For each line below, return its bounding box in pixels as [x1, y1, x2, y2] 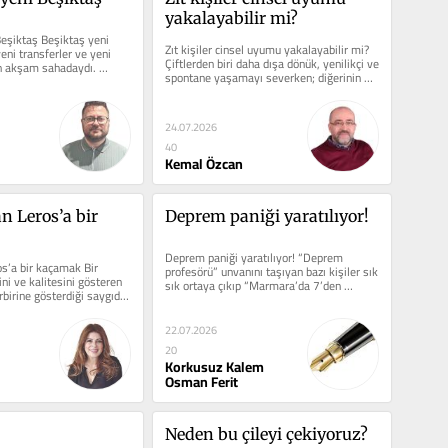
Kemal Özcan [164, 151, 243, 178]
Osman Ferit [164, 369, 238, 396]
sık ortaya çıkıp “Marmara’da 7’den [164, 274, 341, 298]
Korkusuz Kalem [164, 354, 264, 381]
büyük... [164, 288, 204, 312]
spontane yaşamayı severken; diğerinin [164, 66, 361, 90]
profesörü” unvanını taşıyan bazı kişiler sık [164, 260, 378, 284]
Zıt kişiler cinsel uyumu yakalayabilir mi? [164, 38, 369, 62]
